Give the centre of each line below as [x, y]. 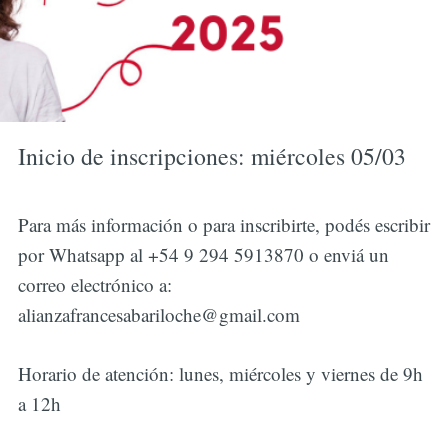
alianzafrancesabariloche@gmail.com [158, 315]
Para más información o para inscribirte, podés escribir [223, 225]
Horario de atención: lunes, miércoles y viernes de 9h [220, 373]
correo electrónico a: [94, 285]
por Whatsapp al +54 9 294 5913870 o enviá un [203, 255]
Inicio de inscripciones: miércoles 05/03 [211, 156]
